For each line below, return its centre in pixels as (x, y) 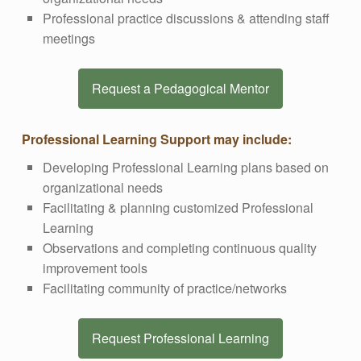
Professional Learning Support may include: (156, 139)
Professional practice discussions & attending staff (186, 19)
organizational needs (102, 188)
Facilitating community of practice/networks (164, 288)
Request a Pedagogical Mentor (180, 89)
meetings (68, 39)
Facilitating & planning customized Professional (178, 208)
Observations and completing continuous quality (179, 248)
